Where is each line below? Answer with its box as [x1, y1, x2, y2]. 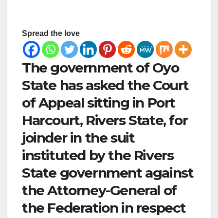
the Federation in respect [22, 200, 186, 217]
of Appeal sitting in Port [22, 94, 176, 111]
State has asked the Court [22, 77, 189, 94]
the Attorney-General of [22, 182, 177, 199]
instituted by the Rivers [22, 147, 174, 164]
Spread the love [22, 29, 80, 38]
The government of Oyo [22, 59, 179, 76]
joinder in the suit [22, 129, 135, 146]
